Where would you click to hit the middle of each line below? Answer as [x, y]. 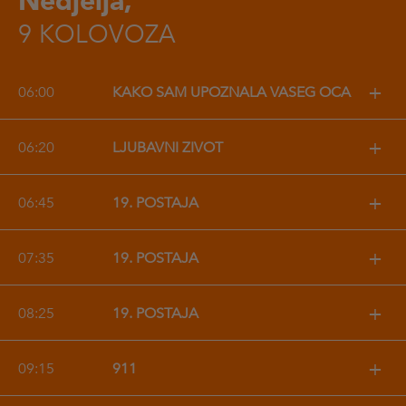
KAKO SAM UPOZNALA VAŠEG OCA [231, 92]
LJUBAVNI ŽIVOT [167, 148]
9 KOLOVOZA [97, 35]
